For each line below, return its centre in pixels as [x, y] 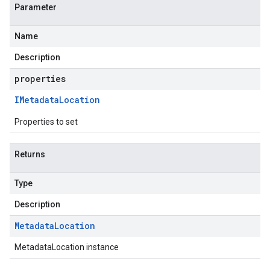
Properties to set [46, 122]
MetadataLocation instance [67, 247]
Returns [30, 154]
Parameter [36, 7]
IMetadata [37, 100]
